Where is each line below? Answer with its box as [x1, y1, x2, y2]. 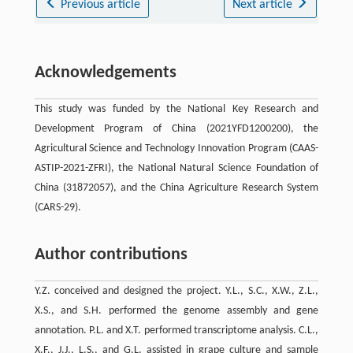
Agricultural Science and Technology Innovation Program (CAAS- [34, 142, 319, 154]
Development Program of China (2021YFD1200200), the [34, 122, 319, 135]
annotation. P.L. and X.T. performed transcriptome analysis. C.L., [34, 324, 319, 336]
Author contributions [34, 245, 188, 264]
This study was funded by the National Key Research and [34, 102, 319, 115]
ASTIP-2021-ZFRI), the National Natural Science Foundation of [34, 162, 319, 174]
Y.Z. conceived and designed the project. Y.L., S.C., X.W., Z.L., [34, 284, 319, 297]
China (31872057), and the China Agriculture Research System [34, 181, 319, 194]
